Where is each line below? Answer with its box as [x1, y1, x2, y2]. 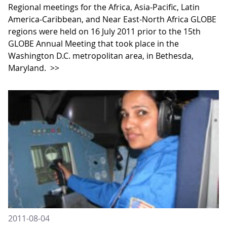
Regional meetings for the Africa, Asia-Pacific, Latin [8, 2, 200, 13]
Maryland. [8, 62, 48, 74]
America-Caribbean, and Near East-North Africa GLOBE [8, 14, 216, 25]
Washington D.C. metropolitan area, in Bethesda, [8, 50, 194, 62]
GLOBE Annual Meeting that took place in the [8, 38, 179, 50]
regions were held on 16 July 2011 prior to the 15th [8, 26, 201, 37]
